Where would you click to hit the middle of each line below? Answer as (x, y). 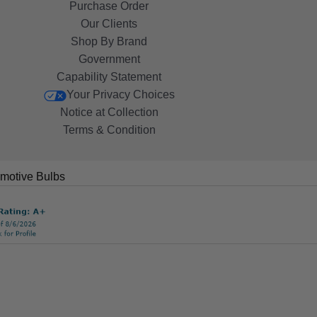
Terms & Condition (109, 130)
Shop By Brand (109, 42)
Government (109, 59)
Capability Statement (109, 77)
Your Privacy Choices (120, 95)
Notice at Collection (109, 113)
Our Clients (109, 24)
